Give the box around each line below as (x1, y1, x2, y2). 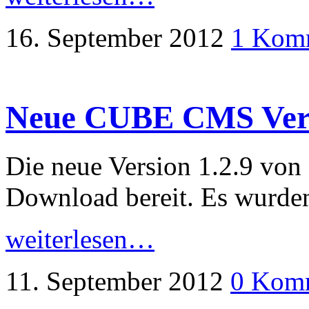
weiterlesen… (6, 224, 154, 255)
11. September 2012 (6, 266, 223, 297)
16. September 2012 (6, 22, 224, 52)
